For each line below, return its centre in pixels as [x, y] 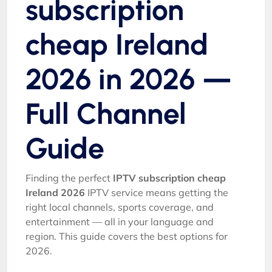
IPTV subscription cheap [169, 178]
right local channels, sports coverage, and [120, 207]
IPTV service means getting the [157, 192]
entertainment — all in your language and [120, 221]
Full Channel [106, 113]
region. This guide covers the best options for [127, 236]
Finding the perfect [69, 178]
